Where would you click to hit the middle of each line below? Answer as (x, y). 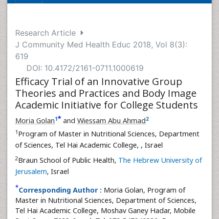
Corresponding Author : (60, 190)
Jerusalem (31, 171)
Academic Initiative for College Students (107, 105)
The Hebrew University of (160, 160)
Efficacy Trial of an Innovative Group (99, 81)
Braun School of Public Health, (68, 160)
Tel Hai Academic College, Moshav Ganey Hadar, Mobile (105, 210)
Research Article (48, 33)
